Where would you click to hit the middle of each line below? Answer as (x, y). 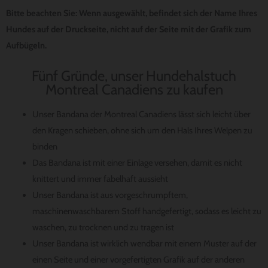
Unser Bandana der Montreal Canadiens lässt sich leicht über (141, 114)
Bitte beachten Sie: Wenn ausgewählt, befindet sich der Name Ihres (132, 13)
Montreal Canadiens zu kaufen (134, 90)
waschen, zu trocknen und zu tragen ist (103, 227)
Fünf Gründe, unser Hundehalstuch (134, 76)
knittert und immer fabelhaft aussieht (100, 179)
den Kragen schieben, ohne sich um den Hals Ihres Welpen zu (142, 130)
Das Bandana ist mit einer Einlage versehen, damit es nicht (137, 162)
